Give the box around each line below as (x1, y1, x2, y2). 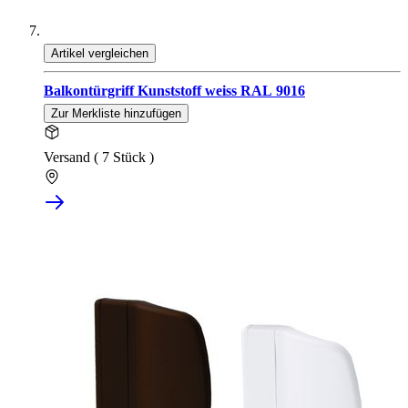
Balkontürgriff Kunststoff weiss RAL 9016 (44, 83, 305, 99)
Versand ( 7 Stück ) (44, 149, 154, 166)
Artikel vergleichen (51, 46, 148, 61)
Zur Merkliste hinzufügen (51, 107, 181, 121)
